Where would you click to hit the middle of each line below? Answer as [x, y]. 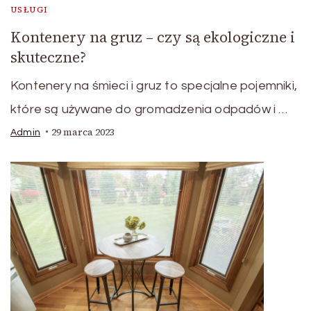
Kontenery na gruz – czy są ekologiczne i [153, 37]
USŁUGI [30, 9]
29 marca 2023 [83, 132]
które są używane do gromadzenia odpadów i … [149, 109]
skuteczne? [48, 57]
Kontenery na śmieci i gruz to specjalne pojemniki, [154, 85]
